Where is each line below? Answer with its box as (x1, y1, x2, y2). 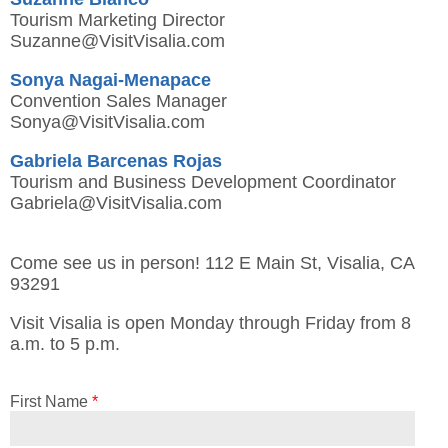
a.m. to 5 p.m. (10, 333, 125, 354)
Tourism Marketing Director (10, 9, 225, 30)
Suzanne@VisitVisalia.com (10, 30, 225, 51)
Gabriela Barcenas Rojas (10, 150, 222, 171)
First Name (10, 392, 92, 410)
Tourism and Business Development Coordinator (10, 171, 396, 192)
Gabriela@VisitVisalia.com (10, 192, 222, 213)
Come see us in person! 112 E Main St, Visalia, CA (10, 252, 414, 273)
